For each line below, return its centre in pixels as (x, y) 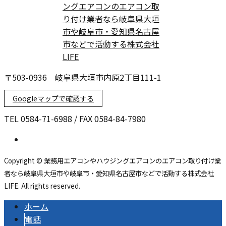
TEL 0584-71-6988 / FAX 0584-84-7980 (75, 119)
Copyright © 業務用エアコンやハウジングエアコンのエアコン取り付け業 (112, 161)
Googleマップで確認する (53, 99)
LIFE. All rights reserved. (42, 186)
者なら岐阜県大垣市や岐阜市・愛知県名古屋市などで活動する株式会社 (109, 174)
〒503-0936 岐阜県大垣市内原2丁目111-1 (83, 77)
